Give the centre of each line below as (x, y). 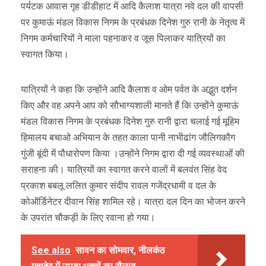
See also (51, 250)
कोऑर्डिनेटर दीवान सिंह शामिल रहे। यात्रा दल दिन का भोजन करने (133, 201)
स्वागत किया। (45, 54)
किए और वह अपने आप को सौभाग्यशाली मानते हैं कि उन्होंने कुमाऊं (130, 105)
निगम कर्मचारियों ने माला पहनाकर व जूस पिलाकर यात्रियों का (123, 38)
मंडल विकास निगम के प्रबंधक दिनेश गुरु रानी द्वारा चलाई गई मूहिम (130, 121)
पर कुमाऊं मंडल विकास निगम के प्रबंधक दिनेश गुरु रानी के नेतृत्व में (133, 22)
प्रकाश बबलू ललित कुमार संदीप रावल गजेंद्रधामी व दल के (118, 185)
